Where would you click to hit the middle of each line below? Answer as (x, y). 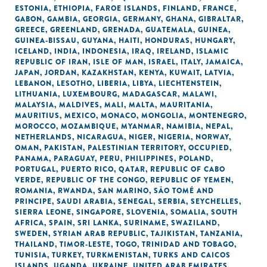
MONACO (119, 116)
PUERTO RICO (87, 169)
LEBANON (33, 83)
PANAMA (32, 159)
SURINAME (145, 223)
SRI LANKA (98, 223)
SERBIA (172, 201)
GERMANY (142, 19)
